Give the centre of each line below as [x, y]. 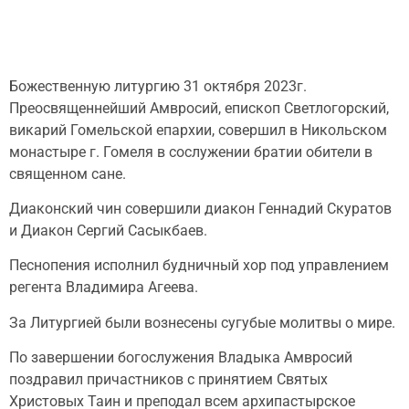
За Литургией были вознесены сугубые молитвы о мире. [202, 322]
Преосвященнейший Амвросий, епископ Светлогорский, [199, 108]
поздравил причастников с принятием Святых [168, 380]
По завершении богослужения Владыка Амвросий [181, 358]
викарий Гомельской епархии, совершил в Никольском [198, 130]
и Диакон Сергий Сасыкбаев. [108, 230]
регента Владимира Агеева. [104, 288]
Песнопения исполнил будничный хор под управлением [199, 266]
